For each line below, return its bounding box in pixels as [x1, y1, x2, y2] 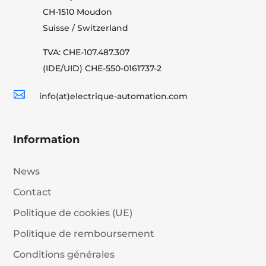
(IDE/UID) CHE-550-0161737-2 [42, 62, 161, 74]
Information [13, 132, 80, 146]
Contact [13, 186, 52, 198]
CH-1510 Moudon [42, 6, 112, 17]
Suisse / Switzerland [42, 22, 128, 33]
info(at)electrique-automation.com [39, 90, 188, 102]
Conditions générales [13, 248, 115, 260]
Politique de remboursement [13, 227, 155, 239]
